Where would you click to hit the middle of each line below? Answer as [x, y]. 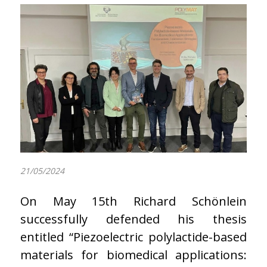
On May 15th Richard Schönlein [133, 201]
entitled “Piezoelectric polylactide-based [133, 237]
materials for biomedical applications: [133, 254]
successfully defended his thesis [133, 219]
